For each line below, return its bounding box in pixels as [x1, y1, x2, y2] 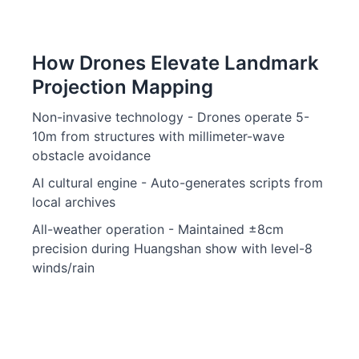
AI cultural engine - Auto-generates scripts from [32, 175, 323, 191]
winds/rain [32, 260, 95, 276]
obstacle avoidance [32, 147, 151, 163]
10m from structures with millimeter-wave [32, 128, 284, 144]
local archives [32, 194, 115, 210]
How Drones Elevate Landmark [32, 51, 319, 75]
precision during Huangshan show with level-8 [32, 240, 313, 256]
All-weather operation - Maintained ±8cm [32, 221, 284, 237]
